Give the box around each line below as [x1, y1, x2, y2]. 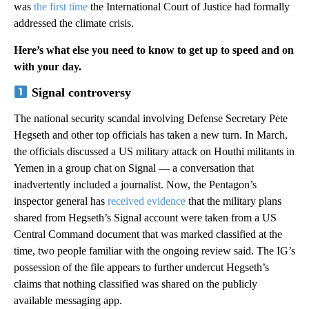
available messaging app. [14, 294, 122, 306]
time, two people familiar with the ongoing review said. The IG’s [14, 244, 295, 257]
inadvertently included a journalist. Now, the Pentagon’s [14, 178, 257, 190]
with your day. [14, 60, 81, 72]
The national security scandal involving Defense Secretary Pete [14, 112, 288, 124]
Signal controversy [28, 85, 131, 99]
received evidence [108, 195, 186, 207]
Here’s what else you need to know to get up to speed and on [14, 43, 294, 56]
